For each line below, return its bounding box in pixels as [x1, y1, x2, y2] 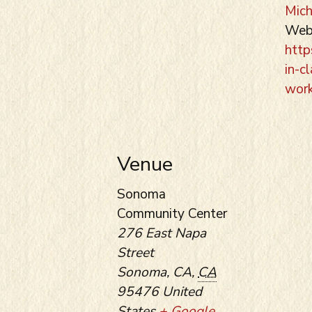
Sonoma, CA [117, 263, 192, 281]
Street [117, 243, 154, 262]
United [162, 282, 202, 301]
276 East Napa [117, 224, 206, 242]
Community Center [117, 204, 227, 223]
